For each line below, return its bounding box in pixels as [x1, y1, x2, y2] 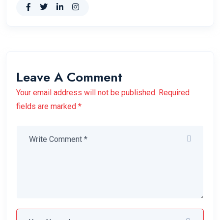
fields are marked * [16, 101, 82, 111]
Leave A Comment [16, 67, 122, 86]
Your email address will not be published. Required [16, 87, 190, 97]
